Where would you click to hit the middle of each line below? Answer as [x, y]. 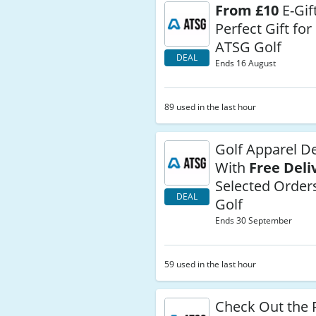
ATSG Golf [249, 47]
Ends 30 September [254, 220]
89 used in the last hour [211, 107]
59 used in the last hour [211, 264]
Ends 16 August [246, 63]
